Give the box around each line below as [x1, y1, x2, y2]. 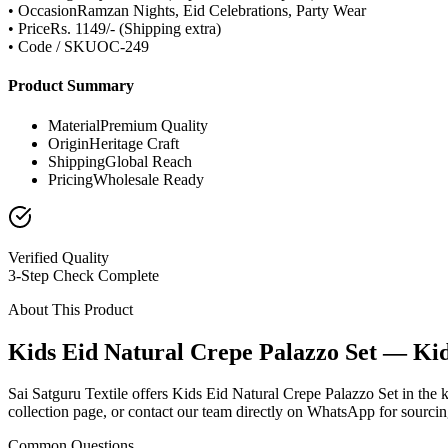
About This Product [8, 300, 133, 318]
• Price [8, 20, 50, 38]
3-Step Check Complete [8, 266, 159, 284]
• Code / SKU [8, 38, 97, 56]
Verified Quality [8, 248, 109, 266]
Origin [48, 134, 89, 152]
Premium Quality [100, 116, 208, 134]
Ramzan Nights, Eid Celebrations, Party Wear [77, 2, 366, 20]
